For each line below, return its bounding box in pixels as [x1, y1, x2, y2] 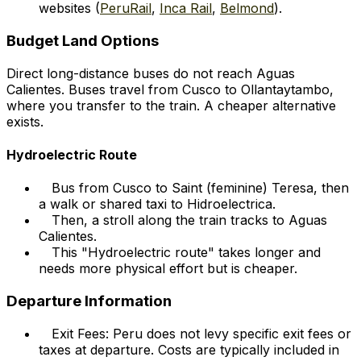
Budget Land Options [6, 31, 159, 50]
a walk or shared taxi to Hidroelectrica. [39, 196, 276, 213]
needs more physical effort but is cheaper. [39, 260, 297, 277]
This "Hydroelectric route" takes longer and [52, 244, 321, 261]
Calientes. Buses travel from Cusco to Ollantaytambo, [6, 81, 334, 98]
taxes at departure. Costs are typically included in [39, 341, 339, 358]
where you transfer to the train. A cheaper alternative [6, 97, 336, 114]
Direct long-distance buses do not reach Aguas [6, 64, 295, 81]
